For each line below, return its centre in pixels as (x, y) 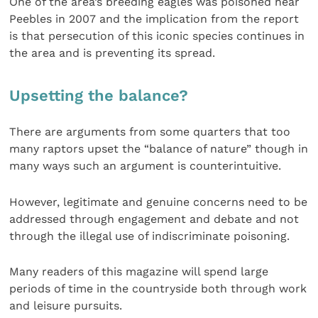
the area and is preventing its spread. (113, 53)
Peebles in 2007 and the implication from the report (154, 18)
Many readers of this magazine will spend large (139, 272)
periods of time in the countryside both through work (158, 289)
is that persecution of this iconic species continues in (157, 35)
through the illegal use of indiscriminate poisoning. (150, 236)
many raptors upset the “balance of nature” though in (159, 149)
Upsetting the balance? (99, 96)
